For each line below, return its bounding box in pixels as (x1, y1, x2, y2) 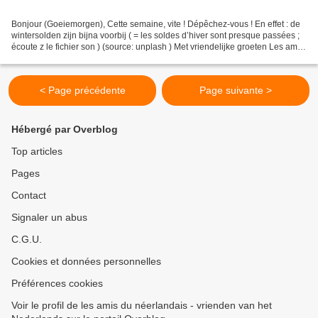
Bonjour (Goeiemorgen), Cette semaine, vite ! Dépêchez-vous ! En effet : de (11, 18, 300, 29)
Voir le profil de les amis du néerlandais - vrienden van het (11, 300, 272, 311)
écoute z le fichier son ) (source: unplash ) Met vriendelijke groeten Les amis (11, 41, 304, 52)
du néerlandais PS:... (11, 53, 92, 63)
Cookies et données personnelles (11, 256, 161, 267)
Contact (11, 190, 46, 201)
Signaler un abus (11, 212, 87, 223)
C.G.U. (11, 234, 42, 245)
